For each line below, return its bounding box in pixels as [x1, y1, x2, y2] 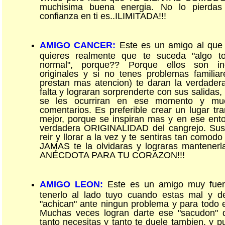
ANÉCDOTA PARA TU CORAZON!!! [39, 150, 185, 159]
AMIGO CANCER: [39, 40, 116, 50]
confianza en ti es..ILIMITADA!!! [39, 11, 166, 20]
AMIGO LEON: [39, 179, 103, 189]
